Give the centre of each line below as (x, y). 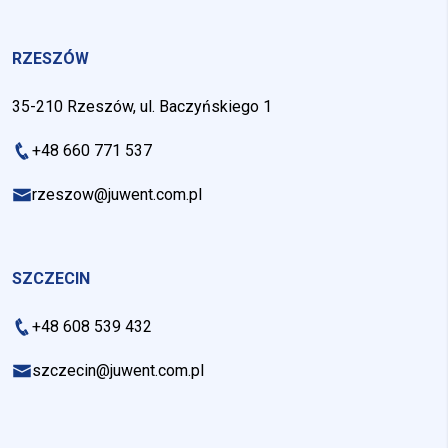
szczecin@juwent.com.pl (118, 370)
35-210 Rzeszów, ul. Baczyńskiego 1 (142, 106)
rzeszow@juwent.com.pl (117, 194)
